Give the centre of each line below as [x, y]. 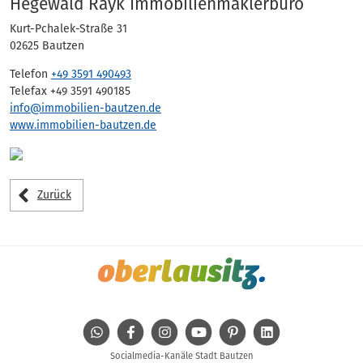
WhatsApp [135, 325]
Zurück [54, 195]
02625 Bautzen [47, 46]
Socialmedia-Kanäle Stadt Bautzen [181, 356]
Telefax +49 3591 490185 [70, 91]
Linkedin [303, 325]
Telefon [30, 74]
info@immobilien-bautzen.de [85, 108]
